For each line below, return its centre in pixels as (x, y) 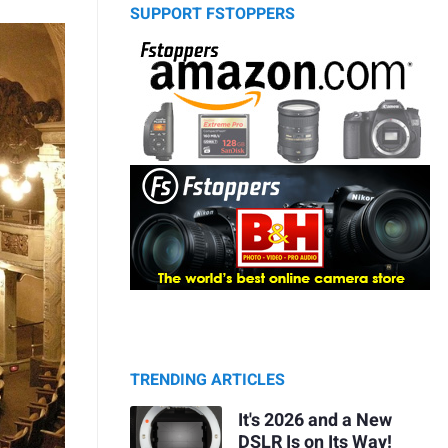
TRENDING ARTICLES (207, 380)
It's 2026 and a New (314, 420)
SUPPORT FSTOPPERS (212, 14)
